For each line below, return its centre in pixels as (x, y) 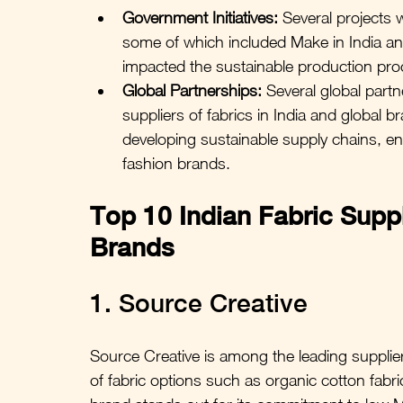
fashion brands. (176, 163)
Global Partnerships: (192, 90)
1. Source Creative (199, 302)
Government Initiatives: (200, 17)
